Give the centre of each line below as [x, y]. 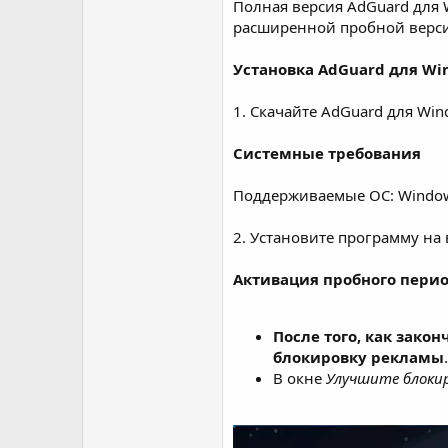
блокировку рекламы [358, 357]
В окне [299, 378]
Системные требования [327, 153]
